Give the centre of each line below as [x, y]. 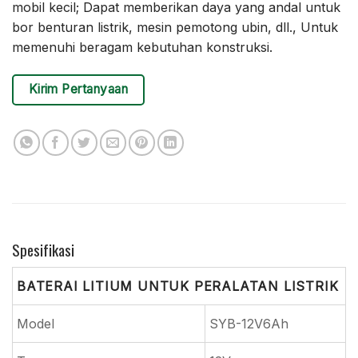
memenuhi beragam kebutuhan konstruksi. [142, 48]
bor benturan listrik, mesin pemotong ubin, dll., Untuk [175, 28]
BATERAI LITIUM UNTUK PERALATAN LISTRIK [178, 286]
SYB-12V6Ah [249, 324]
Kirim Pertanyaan [78, 89]
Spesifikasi [43, 249]
